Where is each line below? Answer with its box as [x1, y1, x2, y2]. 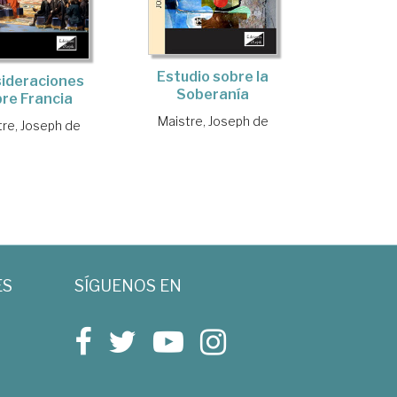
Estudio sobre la [157, 68, 269, 86]
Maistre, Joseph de [157, 113, 269, 129]
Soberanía [176, 86, 250, 104]
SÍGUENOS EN [74, 276, 182, 295]
